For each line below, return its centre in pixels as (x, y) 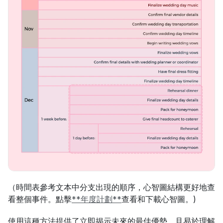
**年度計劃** (97, 199)
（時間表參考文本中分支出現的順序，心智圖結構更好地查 (111, 187)
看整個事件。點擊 (40, 199)
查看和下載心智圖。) (159, 199)
